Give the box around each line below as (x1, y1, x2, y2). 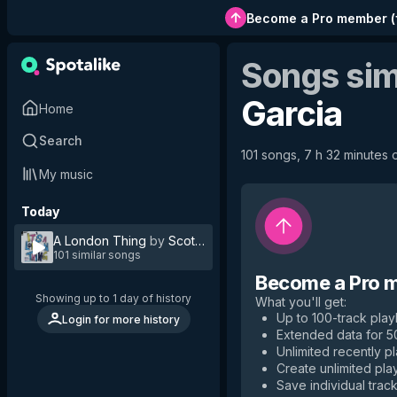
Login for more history (61, 312, 180, 326)
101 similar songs (53, 248, 141, 261)
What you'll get (255, 294, 344, 309)
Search (39, 133, 82, 148)
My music (39, 166, 93, 182)
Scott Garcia (168, 233, 239, 248)
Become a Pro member (245, 10, 387, 26)
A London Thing (53, 233, 146, 248)
